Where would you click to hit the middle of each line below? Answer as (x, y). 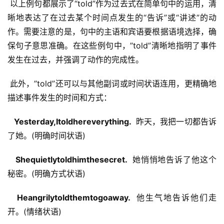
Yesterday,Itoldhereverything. (72, 122)
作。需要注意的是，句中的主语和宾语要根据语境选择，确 (112, 32)
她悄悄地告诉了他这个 (173, 160)
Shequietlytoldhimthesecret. (70, 160)
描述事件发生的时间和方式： (59, 98)
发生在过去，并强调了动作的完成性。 (75, 60)
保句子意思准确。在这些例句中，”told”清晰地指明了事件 (112, 46)
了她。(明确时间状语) (46, 136)
